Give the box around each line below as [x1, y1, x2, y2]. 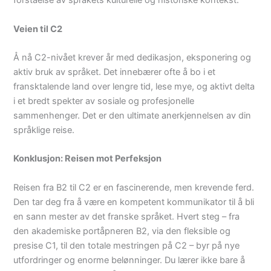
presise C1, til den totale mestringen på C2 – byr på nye [13, 240, 240, 251]
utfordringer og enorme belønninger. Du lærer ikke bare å [13, 254, 246, 266]
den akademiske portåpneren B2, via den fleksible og [13, 225, 231, 237]
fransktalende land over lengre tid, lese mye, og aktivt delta [13, 81, 255, 93]
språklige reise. [13, 125, 75, 136]
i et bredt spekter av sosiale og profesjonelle [13, 96, 195, 107]
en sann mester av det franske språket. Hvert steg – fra [13, 211, 240, 222]
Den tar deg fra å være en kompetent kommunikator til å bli [13, 196, 255, 207]
